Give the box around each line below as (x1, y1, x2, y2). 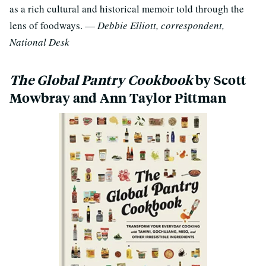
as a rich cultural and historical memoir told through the (9, 1, 244, 15)
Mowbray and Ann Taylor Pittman (9, 88, 227, 106)
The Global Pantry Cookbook (9, 71, 193, 88)
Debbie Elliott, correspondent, (97, 18, 224, 32)
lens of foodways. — (9, 18, 97, 32)
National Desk (9, 34, 69, 49)
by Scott (192, 71, 246, 88)
